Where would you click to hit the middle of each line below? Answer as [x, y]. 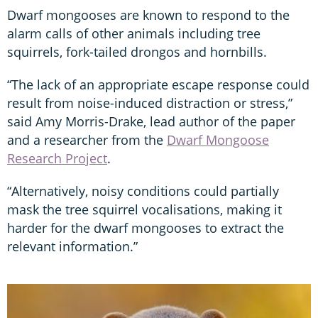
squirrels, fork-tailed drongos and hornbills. [137, 51]
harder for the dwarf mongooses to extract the [146, 227]
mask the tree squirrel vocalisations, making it [144, 209]
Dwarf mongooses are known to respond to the [148, 15]
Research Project [57, 158]
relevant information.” [72, 246]
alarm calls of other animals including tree [134, 33]
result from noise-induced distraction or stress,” [150, 103]
